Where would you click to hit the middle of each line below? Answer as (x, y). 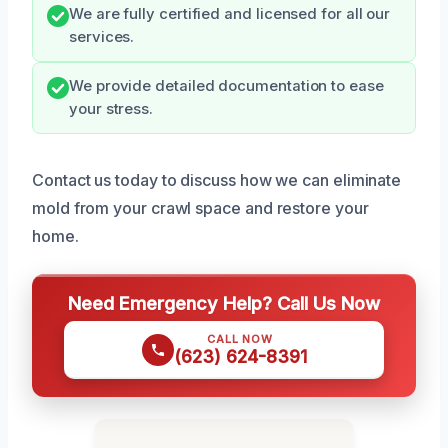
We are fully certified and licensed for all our (230, 14)
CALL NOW (240, 339)
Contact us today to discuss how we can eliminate (217, 180)
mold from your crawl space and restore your (200, 208)
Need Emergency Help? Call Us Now (224, 303)
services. (102, 37)
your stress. (111, 109)
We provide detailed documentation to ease (226, 86)
